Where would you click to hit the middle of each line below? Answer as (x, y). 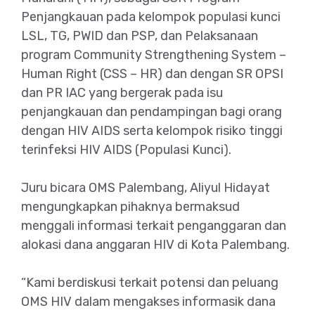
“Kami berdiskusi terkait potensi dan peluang (150, 282)
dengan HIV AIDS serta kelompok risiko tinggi (152, 130)
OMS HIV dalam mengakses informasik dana (148, 301)
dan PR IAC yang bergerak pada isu (122, 92)
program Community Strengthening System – (154, 54)
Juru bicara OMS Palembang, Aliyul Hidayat (146, 187)
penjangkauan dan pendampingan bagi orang (152, 111)
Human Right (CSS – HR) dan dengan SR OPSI (152, 73)
